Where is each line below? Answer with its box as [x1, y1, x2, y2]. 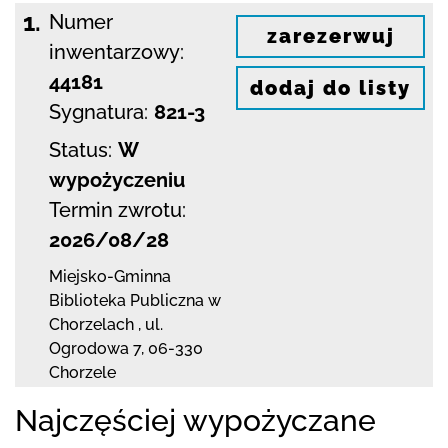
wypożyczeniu [49, 167, 185, 192]
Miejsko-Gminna [49, 266, 171, 286]
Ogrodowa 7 [49, 338, 141, 358]
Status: [49, 137, 112, 162]
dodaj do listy [250, 76, 411, 101]
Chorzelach [49, 314, 134, 334]
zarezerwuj [266, 24, 395, 49]
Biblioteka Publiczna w [49, 290, 221, 310]
